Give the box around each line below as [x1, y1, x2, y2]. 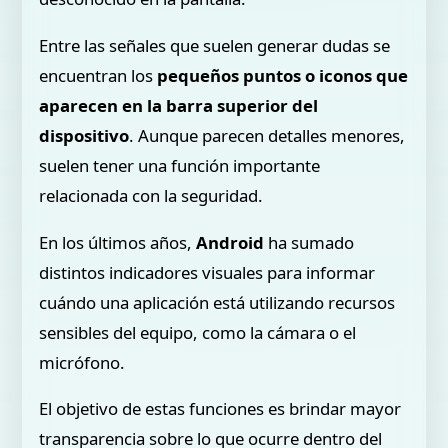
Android [196, 230, 265, 254]
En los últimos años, [39, 230, 197, 254]
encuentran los [39, 63, 158, 87]
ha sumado [264, 230, 355, 254]
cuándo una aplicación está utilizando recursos [39, 290, 396, 314]
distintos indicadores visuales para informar [39, 260, 376, 284]
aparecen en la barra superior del [39, 93, 319, 117]
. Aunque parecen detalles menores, [129, 123, 406, 147]
